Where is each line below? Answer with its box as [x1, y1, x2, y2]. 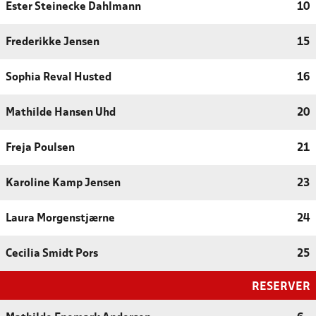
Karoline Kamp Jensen [6, 178, 121, 188]
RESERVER [252, 281, 310, 292]
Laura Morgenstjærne [6, 213, 115, 224]
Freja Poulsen [6, 142, 75, 153]
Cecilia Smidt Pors [6, 248, 98, 259]
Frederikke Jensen [6, 37, 99, 47]
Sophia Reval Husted [6, 72, 111, 83]
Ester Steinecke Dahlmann [6, 1, 141, 12]
